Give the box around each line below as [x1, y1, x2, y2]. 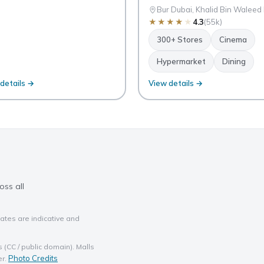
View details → [148, 78, 203, 88]
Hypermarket [156, 57, 206, 67]
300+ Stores [156, 35, 203, 45]
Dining [222, 57, 246, 67]
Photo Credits [8, 253, 58, 263]
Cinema [219, 35, 247, 45]
